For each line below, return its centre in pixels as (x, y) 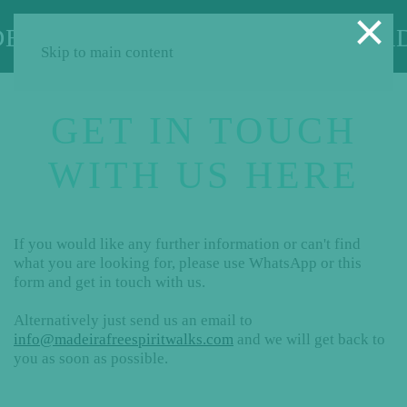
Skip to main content (107, 52)
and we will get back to (309, 339)
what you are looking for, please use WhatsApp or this (188, 263)
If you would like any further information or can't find (187, 244)
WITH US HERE (203, 175)
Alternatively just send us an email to (133, 320)
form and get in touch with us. (109, 282)
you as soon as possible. (91, 358)
